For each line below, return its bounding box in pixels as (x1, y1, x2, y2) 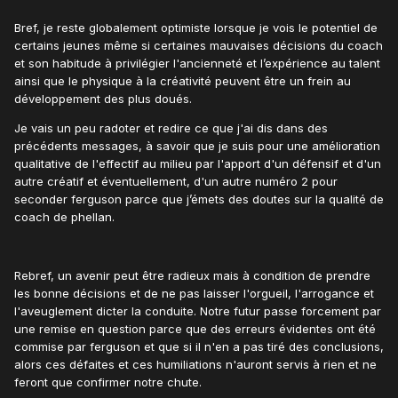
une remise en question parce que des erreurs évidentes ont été (14, 322, 376, 337)
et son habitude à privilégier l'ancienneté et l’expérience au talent (14, 56, 380, 71)
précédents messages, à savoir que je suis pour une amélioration (14, 139, 380, 154)
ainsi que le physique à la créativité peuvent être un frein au (14, 74, 351, 89)
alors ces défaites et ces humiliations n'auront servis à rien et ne (14, 357, 377, 372)
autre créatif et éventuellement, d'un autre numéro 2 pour (14, 174, 338, 189)
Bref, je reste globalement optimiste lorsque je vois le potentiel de (14, 20, 378, 36)
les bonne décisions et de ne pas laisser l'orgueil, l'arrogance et (14, 286, 374, 301)
